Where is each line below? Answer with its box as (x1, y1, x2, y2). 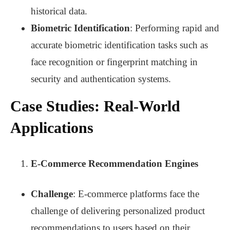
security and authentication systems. (31, 73, 171, 85)
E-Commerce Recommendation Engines (31, 158, 198, 169)
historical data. (31, 6, 87, 17)
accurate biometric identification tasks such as (31, 40, 208, 51)
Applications (10, 119, 93, 137)
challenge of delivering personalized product (31, 205, 205, 217)
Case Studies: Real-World (10, 98, 180, 115)
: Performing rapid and (130, 23, 219, 34)
